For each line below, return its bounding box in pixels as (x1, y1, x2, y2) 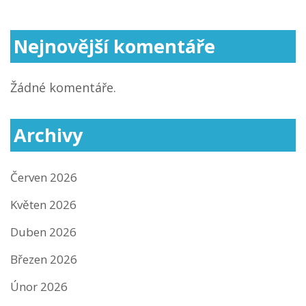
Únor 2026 (10, 278, 68, 294)
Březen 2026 (10, 251, 77, 267)
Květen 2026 (10, 196, 76, 212)
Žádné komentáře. (10, 79, 116, 96)
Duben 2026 (10, 223, 76, 240)
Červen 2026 (10, 169, 77, 185)
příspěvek (10, 3, 99, 29)
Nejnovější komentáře (14, 33, 215, 59)
